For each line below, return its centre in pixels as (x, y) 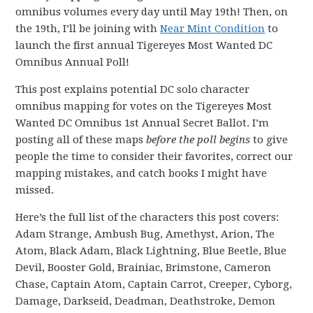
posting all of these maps (81, 140)
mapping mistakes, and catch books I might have (141, 173)
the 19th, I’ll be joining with (88, 29)
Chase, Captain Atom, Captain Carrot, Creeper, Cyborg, (154, 284)
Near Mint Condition (213, 29)
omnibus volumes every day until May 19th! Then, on (152, 12)
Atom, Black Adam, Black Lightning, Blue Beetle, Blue (151, 251)
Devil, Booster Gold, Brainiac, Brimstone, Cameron (144, 268)
